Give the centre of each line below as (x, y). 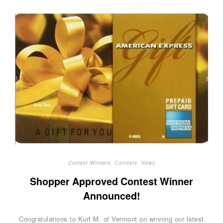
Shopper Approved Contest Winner (111, 181)
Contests (126, 163)
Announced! (111, 196)
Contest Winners (89, 163)
